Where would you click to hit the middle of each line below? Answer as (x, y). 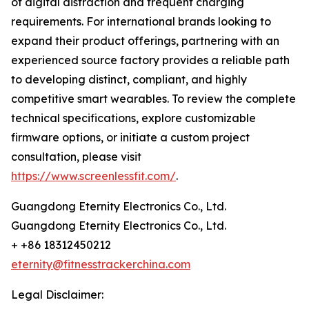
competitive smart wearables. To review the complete (153, 99)
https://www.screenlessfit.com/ (93, 176)
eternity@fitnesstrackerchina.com (101, 264)
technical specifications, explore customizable (133, 118)
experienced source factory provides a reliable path (150, 60)
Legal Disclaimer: (57, 295)
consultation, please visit (76, 157)
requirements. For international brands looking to (141, 21)
